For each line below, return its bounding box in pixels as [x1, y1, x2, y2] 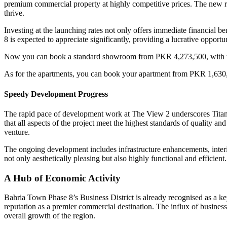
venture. [4, 127, 30, 136]
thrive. [4, 9, 24, 18]
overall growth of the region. [4, 211, 95, 220]
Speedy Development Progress [4, 89, 108, 98]
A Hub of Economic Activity [4, 172, 121, 183]
